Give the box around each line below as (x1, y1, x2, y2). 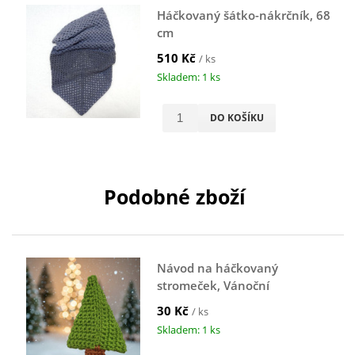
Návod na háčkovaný (156, 259, 278, 276)
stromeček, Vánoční (156, 277, 269, 293)
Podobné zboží (103, 183, 246, 211)
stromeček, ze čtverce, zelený (156, 294, 324, 311)
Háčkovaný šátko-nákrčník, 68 (156, 6, 330, 23)
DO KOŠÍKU (209, 110, 264, 124)
